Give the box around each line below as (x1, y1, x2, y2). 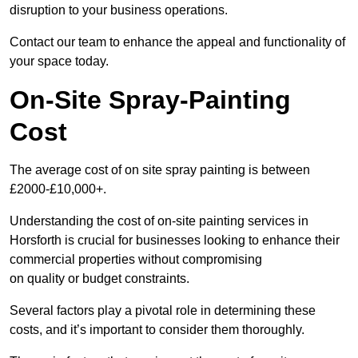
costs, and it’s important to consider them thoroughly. (10, 323, 304, 337)
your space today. (10, 54, 109, 69)
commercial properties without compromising (10, 253, 262, 267)
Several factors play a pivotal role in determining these (10, 304, 316, 318)
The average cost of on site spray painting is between (10, 163, 310, 177)
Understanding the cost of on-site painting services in (10, 214, 308, 229)
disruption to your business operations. (10, 3, 228, 18)
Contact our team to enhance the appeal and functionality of (10, 35, 345, 50)
